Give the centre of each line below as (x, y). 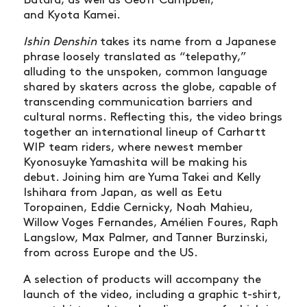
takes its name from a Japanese (186, 42)
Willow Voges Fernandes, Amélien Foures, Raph (151, 223)
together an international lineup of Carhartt (145, 133)
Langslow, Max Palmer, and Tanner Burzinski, (146, 238)
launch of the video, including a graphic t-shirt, (152, 295)
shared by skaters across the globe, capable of (150, 87)
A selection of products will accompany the (142, 280)
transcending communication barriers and (138, 102)
